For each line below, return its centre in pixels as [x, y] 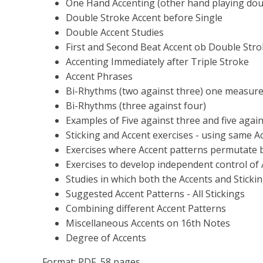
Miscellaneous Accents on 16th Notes [148, 223]
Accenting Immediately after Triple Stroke [157, 62]
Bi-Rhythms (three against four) [136, 106]
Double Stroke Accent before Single [144, 18]
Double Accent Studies [115, 32]
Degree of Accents [106, 238]
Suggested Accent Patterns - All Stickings [155, 194]
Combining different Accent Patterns [146, 208]
